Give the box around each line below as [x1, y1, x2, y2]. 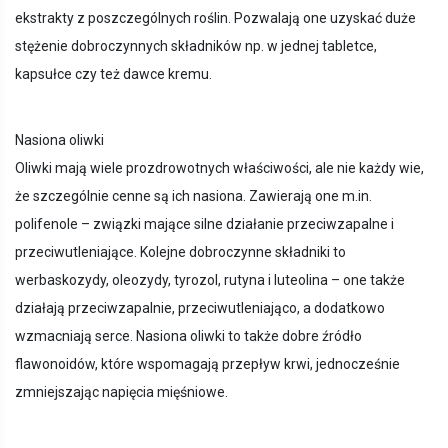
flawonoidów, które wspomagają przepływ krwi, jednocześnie [15, 356, 400, 373]
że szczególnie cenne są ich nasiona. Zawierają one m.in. [15, 188, 372, 205]
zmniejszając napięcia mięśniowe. [15, 384, 228, 401]
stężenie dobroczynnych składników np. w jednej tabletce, [15, 38, 377, 55]
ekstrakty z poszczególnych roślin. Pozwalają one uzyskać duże [15, 10, 416, 27]
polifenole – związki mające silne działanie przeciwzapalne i [15, 216, 394, 233]
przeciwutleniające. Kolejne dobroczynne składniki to [15, 244, 346, 261]
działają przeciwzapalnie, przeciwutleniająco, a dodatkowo [15, 300, 385, 317]
